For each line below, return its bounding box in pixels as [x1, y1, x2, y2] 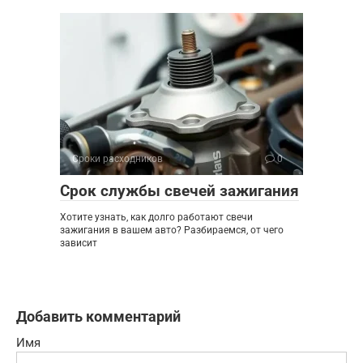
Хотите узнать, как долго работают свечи [60, 211, 253, 224]
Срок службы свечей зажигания [60, 181, 299, 201]
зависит [60, 237, 97, 250]
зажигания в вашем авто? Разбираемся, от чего [60, 224, 284, 237]
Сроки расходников [72, 153, 163, 165]
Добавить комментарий [16, 308, 181, 326]
